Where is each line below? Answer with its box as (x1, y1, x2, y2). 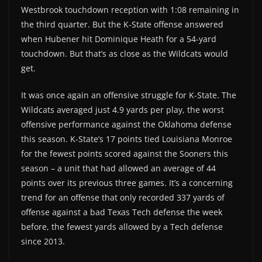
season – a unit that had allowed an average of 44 (21, 163, 216, 174)
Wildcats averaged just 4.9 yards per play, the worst (21, 104, 224, 116)
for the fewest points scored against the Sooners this (21, 148, 228, 160)
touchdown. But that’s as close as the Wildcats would (21, 48, 228, 60)
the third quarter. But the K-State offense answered (21, 19, 223, 30)
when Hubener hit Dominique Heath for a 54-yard (21, 33, 216, 45)
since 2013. (21, 236, 65, 247)
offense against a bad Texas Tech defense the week (21, 206, 222, 218)
